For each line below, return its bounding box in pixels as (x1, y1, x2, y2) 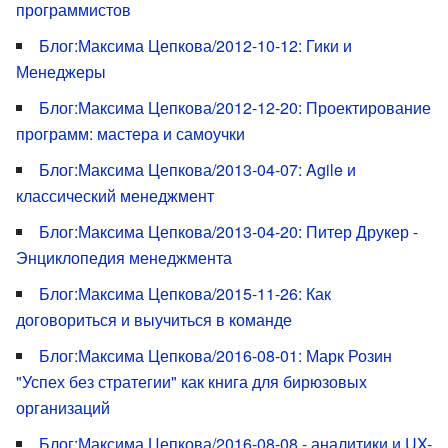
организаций (16, 395, 110, 419)
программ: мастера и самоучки (16, 121, 245, 145)
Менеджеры (16, 59, 106, 83)
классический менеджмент (16, 183, 214, 207)
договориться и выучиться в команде (16, 307, 292, 331)
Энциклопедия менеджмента (16, 245, 232, 269)
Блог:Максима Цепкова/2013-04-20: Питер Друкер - (39, 219, 418, 243)
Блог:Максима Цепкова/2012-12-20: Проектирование (39, 95, 431, 119)
